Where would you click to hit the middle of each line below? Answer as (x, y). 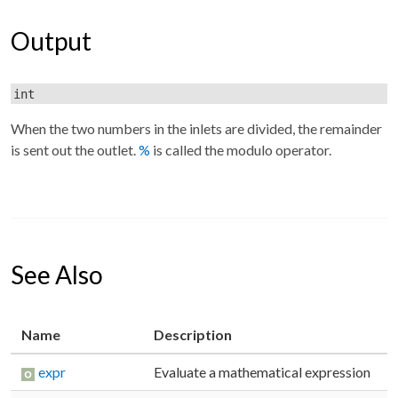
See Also (57, 274)
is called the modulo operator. (241, 149)
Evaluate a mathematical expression (266, 371)
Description (193, 334)
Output (51, 41)
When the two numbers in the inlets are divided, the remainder (196, 128)
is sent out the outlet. (75, 149)
